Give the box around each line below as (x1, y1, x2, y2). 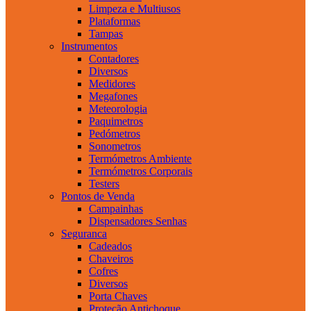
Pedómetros (89, 127, 140, 140)
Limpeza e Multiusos (89, 2, 180, 15)
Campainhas (89, 202, 143, 215)
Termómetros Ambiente (89, 152, 192, 165)
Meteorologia (89, 102, 147, 115)
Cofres (89, 264, 118, 277)
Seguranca (61, 227, 107, 239)
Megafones (89, 90, 137, 102)
